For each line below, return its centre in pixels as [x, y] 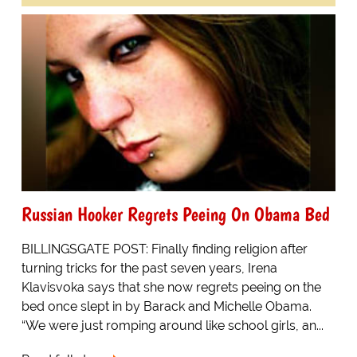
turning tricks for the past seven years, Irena [149, 268]
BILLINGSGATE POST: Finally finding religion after [164, 249]
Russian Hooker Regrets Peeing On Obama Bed [175, 214]
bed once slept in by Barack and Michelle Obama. [166, 306]
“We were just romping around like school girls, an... [172, 325]
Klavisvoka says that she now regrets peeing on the [171, 287]
